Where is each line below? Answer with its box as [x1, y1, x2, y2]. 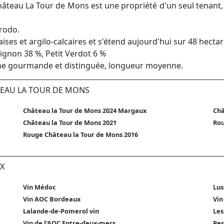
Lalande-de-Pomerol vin [23, 206, 99, 216]
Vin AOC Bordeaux [23, 194, 80, 204]
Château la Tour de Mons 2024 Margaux [23, 106, 146, 115]
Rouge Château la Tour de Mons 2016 [23, 130, 138, 139]
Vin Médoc [23, 182, 56, 192]
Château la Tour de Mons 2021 [23, 118, 116, 127]
